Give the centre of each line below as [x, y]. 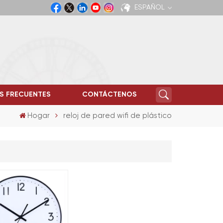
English [124, 52]
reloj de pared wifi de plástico [117, 115]
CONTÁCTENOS [110, 95]
